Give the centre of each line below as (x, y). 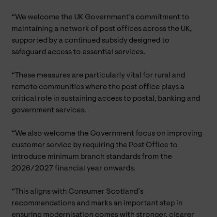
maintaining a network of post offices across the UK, (102, 29)
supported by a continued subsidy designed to (91, 40)
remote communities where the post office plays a (98, 87)
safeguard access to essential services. (78, 52)
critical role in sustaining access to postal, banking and (106, 99)
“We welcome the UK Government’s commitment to (101, 17)
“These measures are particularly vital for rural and (98, 75)
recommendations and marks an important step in (97, 203)
